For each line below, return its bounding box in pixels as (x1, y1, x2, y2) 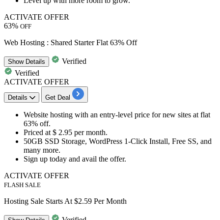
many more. (24, 145, 60, 154)
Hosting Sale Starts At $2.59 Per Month (4, 196, 127, 205)
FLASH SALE (4, 181, 41, 189)
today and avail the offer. (48, 154, 126, 163)
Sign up (24, 154, 48, 163)
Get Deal (45, 93, 70, 101)
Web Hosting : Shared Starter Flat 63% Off (4, 38, 137, 47)
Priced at (24, 128, 53, 137)
